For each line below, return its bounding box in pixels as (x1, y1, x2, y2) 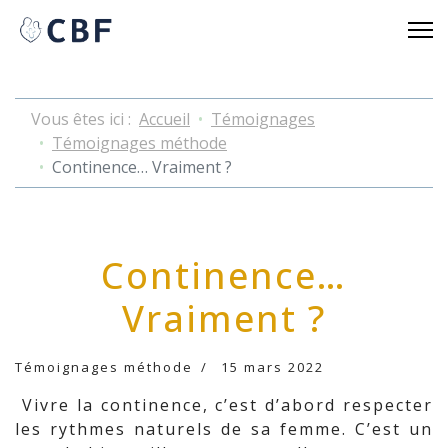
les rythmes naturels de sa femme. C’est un (15, 418, 433, 440)
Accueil (139, 108, 190, 130)
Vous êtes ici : (31, 108, 139, 130)
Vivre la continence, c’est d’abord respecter (15, 394, 433, 416)
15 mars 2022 (221, 358, 324, 376)
